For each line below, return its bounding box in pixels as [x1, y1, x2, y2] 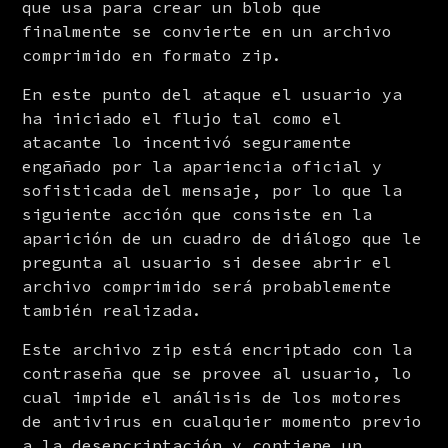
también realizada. [22, 299, 203, 320]
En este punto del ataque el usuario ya [22, 83, 403, 104]
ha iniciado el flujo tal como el [22, 107, 343, 128]
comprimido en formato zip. [22, 44, 283, 65]
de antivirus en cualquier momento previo [22, 410, 423, 431]
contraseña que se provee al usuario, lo [22, 362, 413, 383]
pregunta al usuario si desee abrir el [22, 251, 393, 272]
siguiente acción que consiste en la [22, 203, 373, 224]
